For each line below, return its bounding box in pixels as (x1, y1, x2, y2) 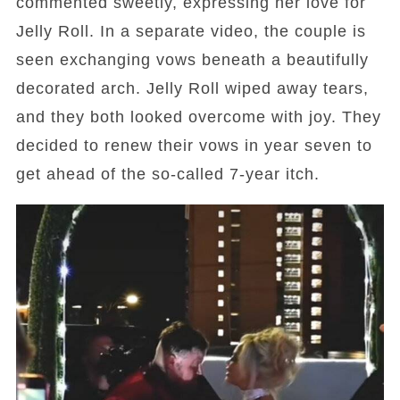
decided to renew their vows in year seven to (15, 137, 372, 154)
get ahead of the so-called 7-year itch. (15, 165, 320, 183)
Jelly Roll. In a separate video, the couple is (15, 22, 366, 40)
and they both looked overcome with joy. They (15, 108, 381, 126)
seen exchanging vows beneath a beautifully (15, 51, 369, 69)
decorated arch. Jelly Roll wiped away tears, (15, 79, 369, 97)
